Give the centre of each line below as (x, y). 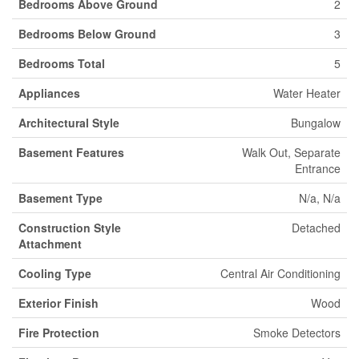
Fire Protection (59, 333)
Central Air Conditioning (280, 273)
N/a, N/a (320, 198)
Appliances (49, 93)
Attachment (50, 244)
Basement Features (71, 152)
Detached (316, 228)
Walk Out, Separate (291, 152)
